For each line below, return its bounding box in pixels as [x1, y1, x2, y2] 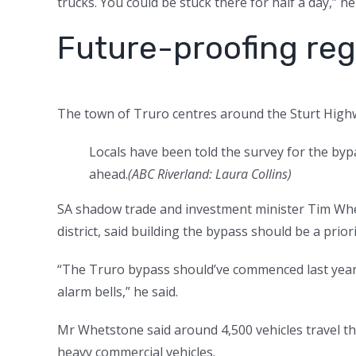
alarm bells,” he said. [57, 282, 178, 300]
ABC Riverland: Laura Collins [132, 164, 288, 183]
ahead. [89, 164, 128, 183]
